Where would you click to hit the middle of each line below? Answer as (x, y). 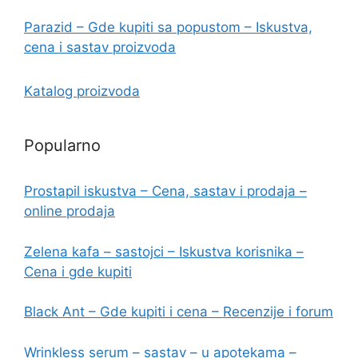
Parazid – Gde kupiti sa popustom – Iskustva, (168, 28)
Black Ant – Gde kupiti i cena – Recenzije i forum (179, 312)
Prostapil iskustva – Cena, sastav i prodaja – (165, 191)
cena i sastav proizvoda (100, 48)
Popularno (62, 146)
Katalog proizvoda (82, 91)
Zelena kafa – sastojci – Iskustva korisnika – (164, 251)
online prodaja (70, 211)
